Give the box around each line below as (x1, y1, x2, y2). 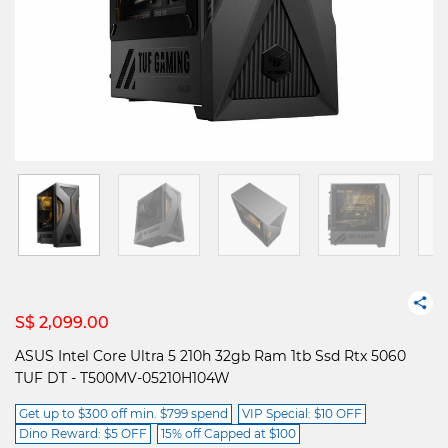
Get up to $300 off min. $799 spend (19, 406, 228, 421)
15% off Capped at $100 (161, 426, 296, 441)
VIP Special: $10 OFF (242, 406, 362, 421)
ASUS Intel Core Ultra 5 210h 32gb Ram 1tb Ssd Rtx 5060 (15, 347, 406, 365)
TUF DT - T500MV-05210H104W (15, 369, 230, 387)
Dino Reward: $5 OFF (19, 426, 147, 441)
